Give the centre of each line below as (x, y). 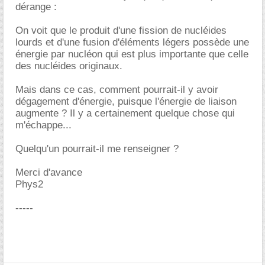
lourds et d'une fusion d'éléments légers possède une (132, 42)
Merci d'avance (49, 172)
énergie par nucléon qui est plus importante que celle (132, 54)
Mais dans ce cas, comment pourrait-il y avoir (117, 90)
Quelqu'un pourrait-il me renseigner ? (97, 149)
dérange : (36, 7)
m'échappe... (43, 125)
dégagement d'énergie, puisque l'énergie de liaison (126, 101)
